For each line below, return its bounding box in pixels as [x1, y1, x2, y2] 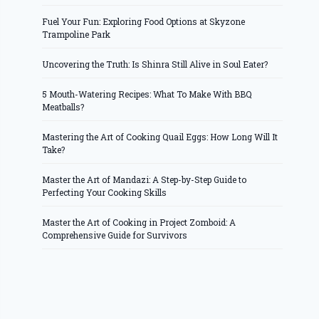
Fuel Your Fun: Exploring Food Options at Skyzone [42, 16, 246, 28]
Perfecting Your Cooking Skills [42, 187, 167, 199]
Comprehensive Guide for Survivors [42, 229, 188, 241]
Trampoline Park [42, 28, 111, 41]
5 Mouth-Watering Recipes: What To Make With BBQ [42, 88, 253, 100]
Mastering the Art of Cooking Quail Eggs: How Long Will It [42, 131, 278, 143]
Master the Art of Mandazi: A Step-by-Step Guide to [42, 174, 247, 186]
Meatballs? [42, 101, 85, 113]
